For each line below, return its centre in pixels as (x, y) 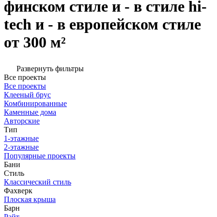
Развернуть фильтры (50, 69)
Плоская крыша (30, 200)
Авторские (22, 121)
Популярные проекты (40, 156)
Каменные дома (30, 112)
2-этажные (21, 147)
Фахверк (18, 191)
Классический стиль (38, 182)
